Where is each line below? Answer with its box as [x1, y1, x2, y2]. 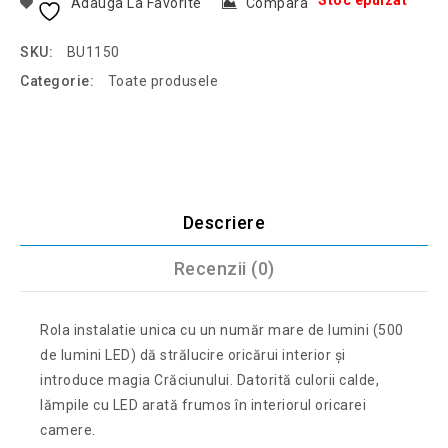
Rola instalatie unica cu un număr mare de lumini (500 [40, 321, 404, 338]
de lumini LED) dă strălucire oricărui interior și [40, 346, 346, 363]
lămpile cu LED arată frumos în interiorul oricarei [40, 396, 367, 413]
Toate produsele [107, 73, 218, 90]
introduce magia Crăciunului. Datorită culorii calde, [40, 371, 380, 388]
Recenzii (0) [173, 258, 275, 280]
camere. [40, 421, 96, 438]
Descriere [182, 212, 266, 234]
